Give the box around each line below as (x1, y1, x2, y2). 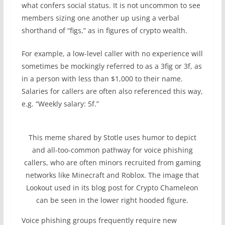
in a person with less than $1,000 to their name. (21, 74, 183, 83)
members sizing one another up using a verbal (21, 13, 179, 23)
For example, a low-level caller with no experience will (21, 49, 203, 58)
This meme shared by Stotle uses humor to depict (28, 133, 196, 142)
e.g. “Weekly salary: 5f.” (21, 99, 99, 108)
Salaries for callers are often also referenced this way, (21, 86, 203, 96)
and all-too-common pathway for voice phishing (32, 145, 193, 155)
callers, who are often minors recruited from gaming (24, 158, 201, 167)
